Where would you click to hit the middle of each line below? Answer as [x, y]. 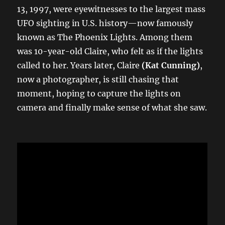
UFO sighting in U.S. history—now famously [105, 23]
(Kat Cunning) [171, 65]
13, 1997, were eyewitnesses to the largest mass [111, 9]
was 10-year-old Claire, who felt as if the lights [110, 51]
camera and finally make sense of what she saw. [112, 107]
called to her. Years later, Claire [80, 65]
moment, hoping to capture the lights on [99, 93]
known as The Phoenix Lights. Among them [105, 37]
